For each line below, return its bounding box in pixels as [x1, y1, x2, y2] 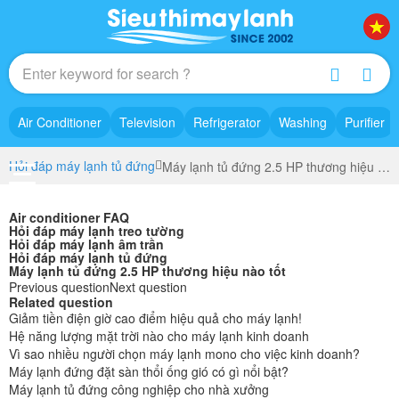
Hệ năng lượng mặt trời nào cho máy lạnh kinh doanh [9, 327, 309, 346]
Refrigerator [193, 113, 261, 131]
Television [119, 113, 175, 131]
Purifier [345, 113, 385, 131]
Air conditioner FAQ [9, 208, 129, 227]
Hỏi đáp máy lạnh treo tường [9, 222, 184, 240]
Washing [279, 113, 327, 131]
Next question [110, 278, 187, 297]
